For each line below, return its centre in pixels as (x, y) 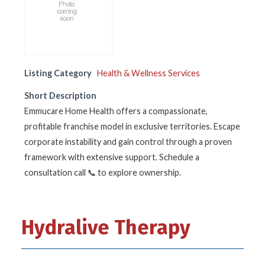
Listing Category (58, 73)
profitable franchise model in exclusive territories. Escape (132, 126)
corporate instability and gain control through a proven (128, 142)
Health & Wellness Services (148, 73)
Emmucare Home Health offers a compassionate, (116, 111)
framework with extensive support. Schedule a (112, 157)
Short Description (60, 96)
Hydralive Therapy (106, 227)
